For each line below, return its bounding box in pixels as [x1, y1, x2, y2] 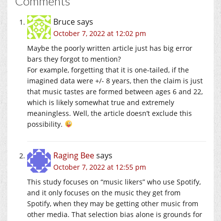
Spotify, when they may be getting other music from [27, 198, 198, 208]
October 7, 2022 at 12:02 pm [53, 28, 146, 38]
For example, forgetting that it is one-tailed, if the [27, 65, 189, 74]
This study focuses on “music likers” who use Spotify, [27, 177, 201, 186]
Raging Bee [53, 149, 94, 161]
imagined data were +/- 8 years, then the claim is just [27, 75, 203, 85]
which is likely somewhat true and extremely [27, 97, 174, 107]
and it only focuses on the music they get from [27, 187, 181, 197]
